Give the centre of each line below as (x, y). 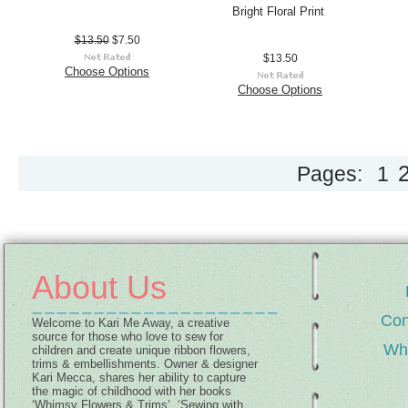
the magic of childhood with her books (132, 391)
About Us (99, 287)
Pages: (330, 174)
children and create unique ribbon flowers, (141, 350)
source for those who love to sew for (127, 337)
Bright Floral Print (278, 11)
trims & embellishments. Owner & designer (145, 364)
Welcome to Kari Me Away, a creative (131, 323)
